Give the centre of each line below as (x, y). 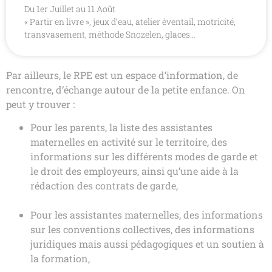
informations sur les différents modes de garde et (144, 157)
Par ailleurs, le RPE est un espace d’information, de (122, 75)
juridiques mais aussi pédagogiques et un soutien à (147, 244)
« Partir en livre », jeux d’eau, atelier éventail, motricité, (130, 21)
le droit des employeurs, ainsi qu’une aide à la (134, 171)
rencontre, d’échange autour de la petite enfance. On (126, 89)
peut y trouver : (40, 104)
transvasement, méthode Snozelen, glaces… (110, 34)
